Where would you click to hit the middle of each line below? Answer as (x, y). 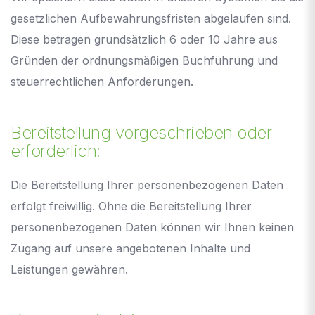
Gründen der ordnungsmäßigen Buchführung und (144, 60)
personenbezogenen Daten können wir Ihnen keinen (152, 227)
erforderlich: (56, 150)
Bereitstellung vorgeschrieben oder (141, 132)
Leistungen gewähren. (69, 269)
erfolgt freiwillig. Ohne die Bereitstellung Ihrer (131, 206)
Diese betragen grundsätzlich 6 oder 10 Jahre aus (144, 39)
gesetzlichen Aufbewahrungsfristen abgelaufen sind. (151, 18)
